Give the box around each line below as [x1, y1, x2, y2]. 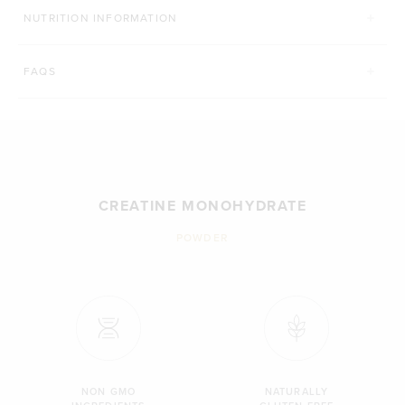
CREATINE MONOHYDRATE [98, 194, 307, 216]
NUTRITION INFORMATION [24, 9, 178, 25]
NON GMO [81, 383, 136, 399]
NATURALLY [265, 383, 328, 399]
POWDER [175, 229, 230, 245]
